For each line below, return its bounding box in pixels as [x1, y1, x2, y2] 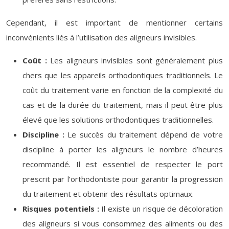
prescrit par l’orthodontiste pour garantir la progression [22, 174, 223, 184]
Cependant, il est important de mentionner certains [6, 17, 223, 28]
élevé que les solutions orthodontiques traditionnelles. [22, 114, 214, 125]
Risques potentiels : [22, 203, 102, 214]
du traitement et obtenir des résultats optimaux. [22, 189, 194, 199]
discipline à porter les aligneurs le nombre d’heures [22, 144, 223, 154]
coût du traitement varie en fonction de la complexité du [22, 85, 223, 95]
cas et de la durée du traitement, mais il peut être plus [22, 100, 223, 110]
